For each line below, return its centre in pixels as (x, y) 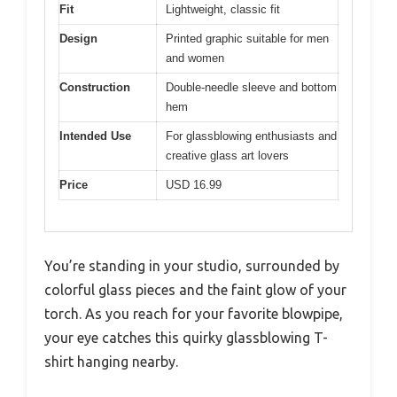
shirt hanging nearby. (111, 361)
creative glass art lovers (227, 156)
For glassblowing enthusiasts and (251, 136)
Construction (95, 87)
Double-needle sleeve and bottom (251, 87)
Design (78, 39)
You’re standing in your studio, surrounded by (192, 265)
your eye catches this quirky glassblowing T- (186, 337)
